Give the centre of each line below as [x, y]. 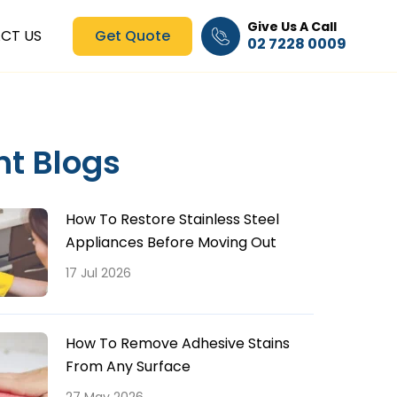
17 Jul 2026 [98, 273]
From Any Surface [128, 366]
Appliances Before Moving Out [171, 242]
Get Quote [132, 36]
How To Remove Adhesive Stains [178, 343]
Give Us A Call [292, 27]
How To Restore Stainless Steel [172, 219]
